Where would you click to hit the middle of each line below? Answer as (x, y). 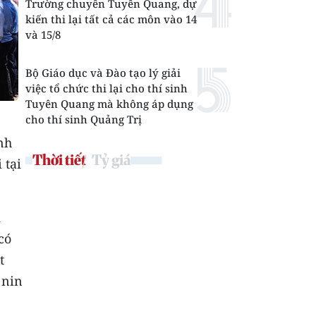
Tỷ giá (111, 160)
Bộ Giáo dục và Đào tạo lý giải (103, 73)
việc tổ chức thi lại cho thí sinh (107, 88)
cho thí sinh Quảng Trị (84, 119)
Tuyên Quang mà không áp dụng (109, 104)
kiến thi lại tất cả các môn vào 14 (111, 19)
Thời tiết (59, 160)
